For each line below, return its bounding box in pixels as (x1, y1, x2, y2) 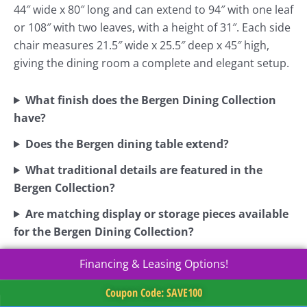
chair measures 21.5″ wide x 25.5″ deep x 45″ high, (14, 37, 269, 53)
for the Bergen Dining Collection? (14, 223, 194, 239)
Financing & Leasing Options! (79, 256, 228, 272)
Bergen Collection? (14, 180, 115, 195)
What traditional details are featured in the (25, 162, 262, 177)
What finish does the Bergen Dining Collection (25, 92, 276, 108)
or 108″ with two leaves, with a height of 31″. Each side (14, 19, 291, 35)
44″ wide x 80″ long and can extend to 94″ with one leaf (14, 1, 293, 17)
